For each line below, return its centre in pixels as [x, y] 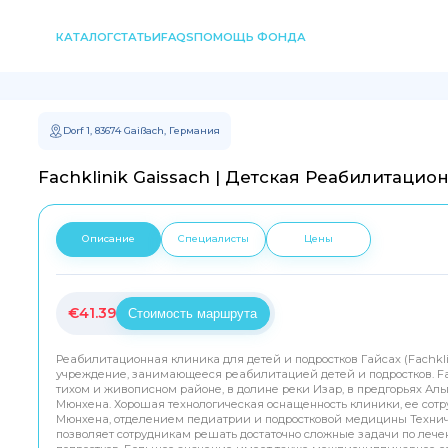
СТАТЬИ [136, 36]
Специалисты [213, 239]
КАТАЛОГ [84, 36]
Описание [108, 239]
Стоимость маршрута [193, 313]
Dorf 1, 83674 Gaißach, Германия [141, 130]
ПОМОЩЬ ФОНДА [249, 36]
